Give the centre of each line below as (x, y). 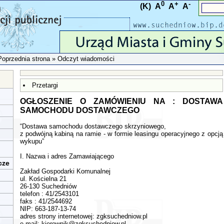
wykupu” (32, 141)
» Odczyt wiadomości (82, 59)
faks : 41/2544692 (46, 201)
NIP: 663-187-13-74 (48, 209)
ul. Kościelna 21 (43, 179)
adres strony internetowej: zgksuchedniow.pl (83, 216)
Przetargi (45, 85)
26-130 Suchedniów (48, 186)
